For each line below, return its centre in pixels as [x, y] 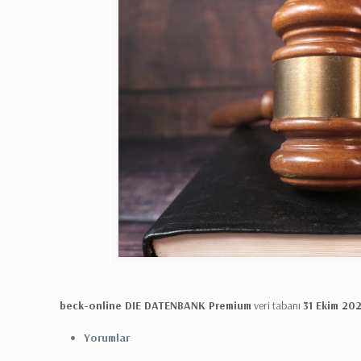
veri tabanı [278, 305]
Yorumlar [107, 337]
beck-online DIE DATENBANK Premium [156, 305]
